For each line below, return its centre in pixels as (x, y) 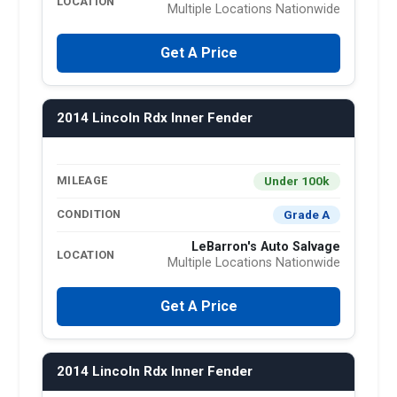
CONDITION (89, 214)
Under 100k (297, 180)
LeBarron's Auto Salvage (266, 246)
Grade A (307, 214)
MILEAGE (82, 181)
